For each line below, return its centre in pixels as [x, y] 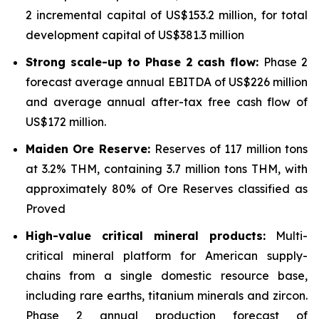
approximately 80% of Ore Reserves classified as [167, 189]
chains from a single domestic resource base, [167, 276]
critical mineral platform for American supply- [167, 256]
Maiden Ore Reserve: [90, 149]
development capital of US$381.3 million [135, 35]
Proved [46, 209]
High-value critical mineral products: [146, 236]
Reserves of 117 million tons [231, 149]
